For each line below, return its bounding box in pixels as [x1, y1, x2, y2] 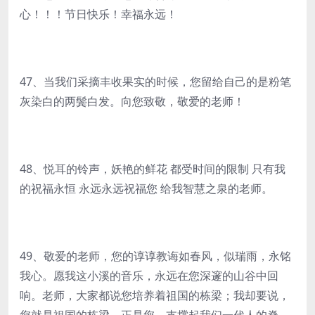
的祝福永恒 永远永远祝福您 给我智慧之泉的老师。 [20, 181, 273, 196]
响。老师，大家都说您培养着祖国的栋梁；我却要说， [20, 288, 290, 303]
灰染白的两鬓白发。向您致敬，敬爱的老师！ [20, 94, 245, 109]
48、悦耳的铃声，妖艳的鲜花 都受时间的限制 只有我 [20, 161, 285, 176]
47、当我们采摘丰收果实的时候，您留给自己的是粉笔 [20, 74, 291, 89]
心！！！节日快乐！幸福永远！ [20, 6, 177, 22]
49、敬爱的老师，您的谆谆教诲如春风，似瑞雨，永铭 [20, 248, 291, 264]
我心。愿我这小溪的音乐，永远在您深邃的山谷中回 [20, 268, 278, 283]
